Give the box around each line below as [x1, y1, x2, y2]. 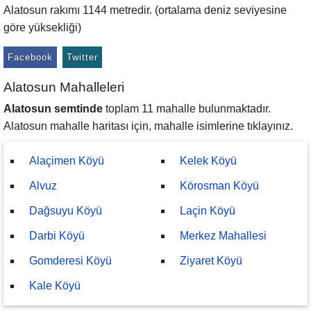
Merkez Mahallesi [180, 230, 267, 242]
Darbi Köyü [29, 230, 85, 242]
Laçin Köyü [180, 205, 235, 217]
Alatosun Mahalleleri [3, 80, 124, 94]
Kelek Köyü [180, 155, 237, 167]
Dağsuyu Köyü [29, 205, 102, 217]
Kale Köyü [29, 280, 81, 292]
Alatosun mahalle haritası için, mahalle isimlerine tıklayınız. [3, 120, 293, 132]
